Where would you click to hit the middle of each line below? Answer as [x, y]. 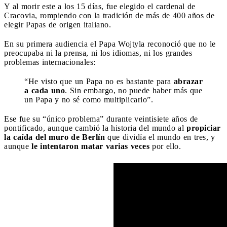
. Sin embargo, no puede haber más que [134, 90]
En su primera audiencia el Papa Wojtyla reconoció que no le [110, 44]
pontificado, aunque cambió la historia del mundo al [95, 128]
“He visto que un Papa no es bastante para [99, 81]
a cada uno [45, 90]
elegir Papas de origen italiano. [58, 24]
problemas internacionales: [50, 62]
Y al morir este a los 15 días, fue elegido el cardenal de [100, 6]
